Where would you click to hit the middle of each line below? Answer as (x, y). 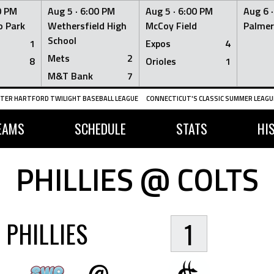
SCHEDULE (100, 128)
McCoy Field (171, 26)
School (62, 40)
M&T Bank (70, 76)
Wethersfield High (87, 26)
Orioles (161, 61)
